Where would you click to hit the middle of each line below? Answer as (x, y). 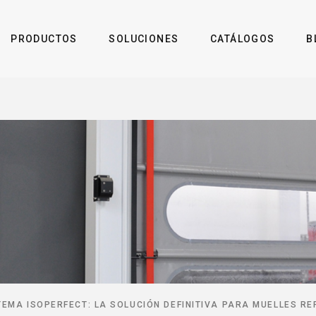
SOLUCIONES (144, 39)
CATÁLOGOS (243, 39)
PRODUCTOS (44, 39)
